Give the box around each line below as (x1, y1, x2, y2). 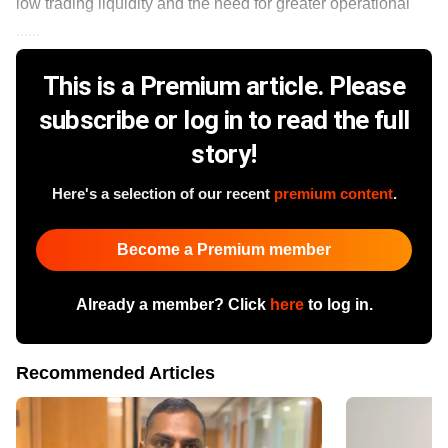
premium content (273, 184, 393, 202)
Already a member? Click (75, 295, 270, 313)
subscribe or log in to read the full (38, 104, 410, 135)
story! (191, 138, 257, 169)
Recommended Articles (16, 362, 215, 383)
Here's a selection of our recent (51, 184, 274, 202)
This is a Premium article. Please (43, 70, 405, 101)
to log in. (303, 295, 373, 313)
